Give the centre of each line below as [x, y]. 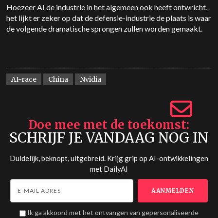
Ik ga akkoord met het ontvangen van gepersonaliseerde [113, 212]
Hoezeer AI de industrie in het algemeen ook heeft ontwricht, [107, 7]
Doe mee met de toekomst [108, 125]
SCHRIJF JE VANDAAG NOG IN [109, 138]
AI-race [24, 79]
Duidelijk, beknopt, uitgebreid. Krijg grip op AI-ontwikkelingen [109, 158]
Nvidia [91, 79]
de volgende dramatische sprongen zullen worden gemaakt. [105, 28]
